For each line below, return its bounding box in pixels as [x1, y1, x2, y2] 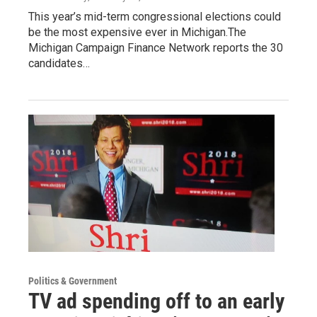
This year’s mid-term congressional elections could [28, 9, 281, 23]
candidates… [28, 56, 90, 70]
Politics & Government [28, 275, 117, 287]
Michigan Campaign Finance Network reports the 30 [28, 40, 283, 54]
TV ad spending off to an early [28, 288, 284, 313]
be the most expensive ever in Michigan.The [28, 25, 246, 39]
